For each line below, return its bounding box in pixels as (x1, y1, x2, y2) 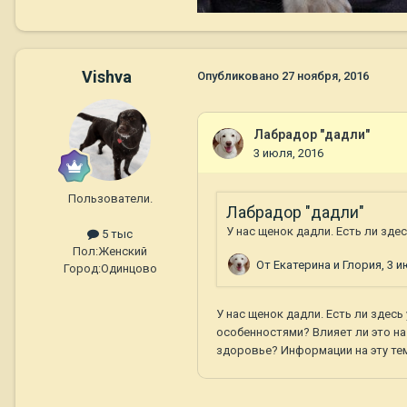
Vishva (81, 67, 132, 87)
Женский (98, 244, 147, 259)
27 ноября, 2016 (282, 69, 369, 84)
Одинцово (100, 262, 157, 276)
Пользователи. (67, 192, 153, 206)
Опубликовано (197, 69, 282, 84)
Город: (63, 262, 101, 276)
